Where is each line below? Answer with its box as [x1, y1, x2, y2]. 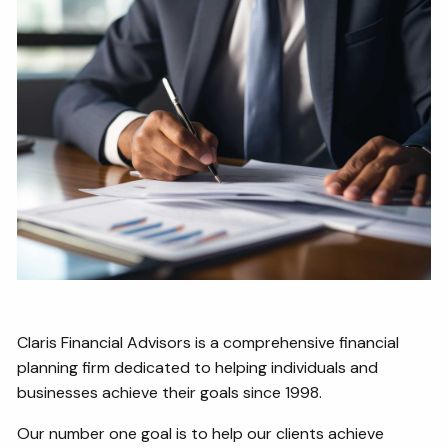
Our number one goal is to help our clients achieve [17, 422, 385, 444]
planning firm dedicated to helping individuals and [17, 356, 379, 378]
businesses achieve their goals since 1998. [17, 381, 323, 403]
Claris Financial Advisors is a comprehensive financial [17, 331, 400, 353]
